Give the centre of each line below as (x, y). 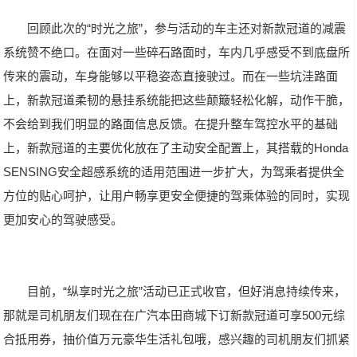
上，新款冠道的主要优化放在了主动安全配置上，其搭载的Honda (176, 148)
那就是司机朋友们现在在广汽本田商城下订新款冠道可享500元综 (175, 315)
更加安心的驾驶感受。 (63, 220)
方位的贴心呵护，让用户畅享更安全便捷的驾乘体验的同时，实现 (177, 196)
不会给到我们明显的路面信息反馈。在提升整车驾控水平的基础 (171, 124)
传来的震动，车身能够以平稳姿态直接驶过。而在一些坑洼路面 (171, 76)
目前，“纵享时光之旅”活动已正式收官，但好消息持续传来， (187, 291)
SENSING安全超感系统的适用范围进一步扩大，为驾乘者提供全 (174, 172)
